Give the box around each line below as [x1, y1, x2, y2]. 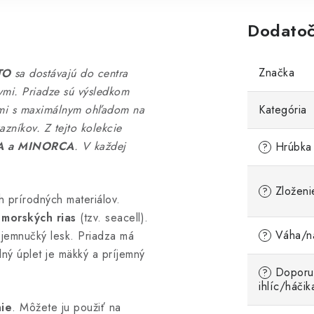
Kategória [259, 102, 307, 118]
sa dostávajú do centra [11, 65, 128, 81]
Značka [259, 64, 294, 81]
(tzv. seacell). [76, 210, 149, 226]
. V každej [74, 138, 126, 154]
